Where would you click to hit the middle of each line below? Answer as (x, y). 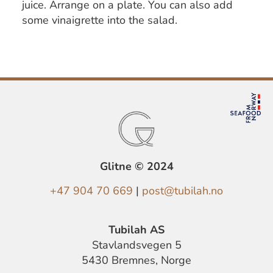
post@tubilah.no (183, 191)
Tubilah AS (136, 230)
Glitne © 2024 (136, 168)
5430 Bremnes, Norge (136, 261)
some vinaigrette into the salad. (100, 21)
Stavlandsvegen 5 (136, 246)
